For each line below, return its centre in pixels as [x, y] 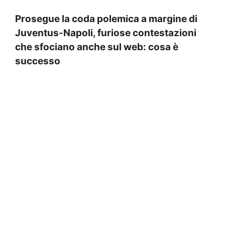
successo [38, 61]
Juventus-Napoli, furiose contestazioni [106, 33]
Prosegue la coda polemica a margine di [106, 19]
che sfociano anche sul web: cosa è [97, 47]
